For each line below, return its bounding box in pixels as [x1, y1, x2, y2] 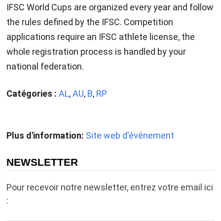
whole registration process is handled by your [6, 46, 186, 57]
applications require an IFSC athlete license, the [6, 32, 195, 42]
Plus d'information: [6, 130, 84, 141]
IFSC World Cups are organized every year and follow [6, 2, 214, 13]
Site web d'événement [85, 130, 174, 141]
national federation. [6, 61, 84, 72]
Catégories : [6, 88, 57, 99]
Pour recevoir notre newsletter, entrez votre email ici [6, 182, 213, 193]
